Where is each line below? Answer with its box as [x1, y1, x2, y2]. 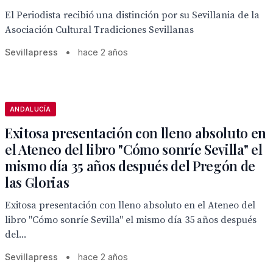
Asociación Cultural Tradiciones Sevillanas [5, 24, 194, 36]
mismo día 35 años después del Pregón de [5, 157, 256, 175]
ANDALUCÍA [10, 105, 51, 113]
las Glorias [5, 173, 69, 191]
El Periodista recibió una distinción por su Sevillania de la [5, 9, 260, 21]
